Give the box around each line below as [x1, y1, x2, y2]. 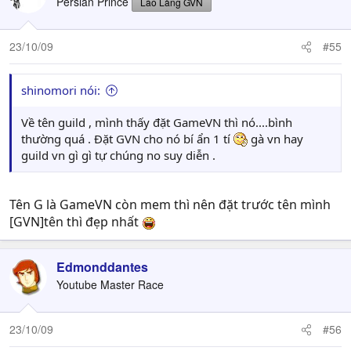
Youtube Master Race [56, 277, 164, 292]
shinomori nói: [21, 82, 100, 98]
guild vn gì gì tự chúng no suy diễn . [21, 147, 215, 163]
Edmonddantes [56, 258, 148, 276]
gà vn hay [248, 131, 303, 147]
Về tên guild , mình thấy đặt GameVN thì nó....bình [21, 114, 292, 130]
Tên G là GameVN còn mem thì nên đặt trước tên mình [9, 196, 331, 213]
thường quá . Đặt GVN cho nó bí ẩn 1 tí [21, 131, 233, 147]
